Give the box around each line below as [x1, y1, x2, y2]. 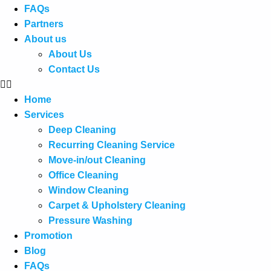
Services [24, 109, 64, 120]
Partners [24, 19, 64, 29]
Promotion [24, 230, 73, 241]
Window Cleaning [48, 185, 129, 195]
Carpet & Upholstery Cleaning [48, 200, 186, 211]
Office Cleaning [48, 170, 119, 180]
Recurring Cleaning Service [48, 140, 175, 150]
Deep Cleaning [48, 125, 116, 135]
